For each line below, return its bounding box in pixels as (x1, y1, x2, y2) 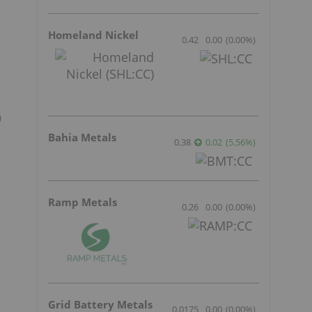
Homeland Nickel (48, 27, 139, 42)
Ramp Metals (48, 194, 117, 209)
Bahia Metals (48, 130, 116, 144)
